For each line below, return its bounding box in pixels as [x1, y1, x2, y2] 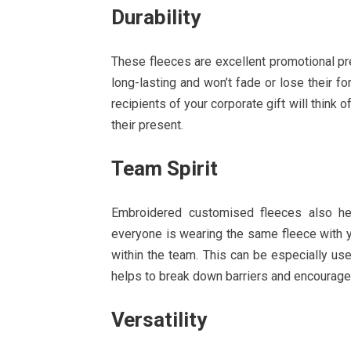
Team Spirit [111, 157, 218, 180]
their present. [111, 118, 183, 132]
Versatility [111, 308, 207, 331]
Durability [111, 5, 201, 29]
